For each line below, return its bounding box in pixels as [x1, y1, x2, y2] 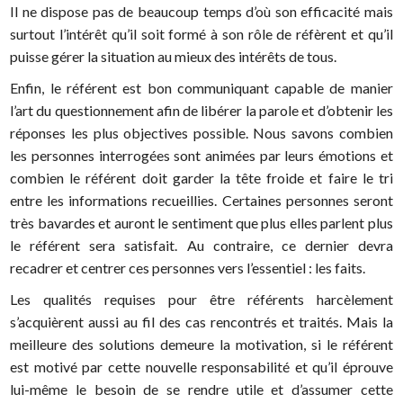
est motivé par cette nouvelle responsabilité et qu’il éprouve [10, 358, 393, 376]
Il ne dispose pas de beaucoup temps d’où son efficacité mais [10, 3, 393, 21]
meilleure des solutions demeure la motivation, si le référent [10, 336, 393, 354]
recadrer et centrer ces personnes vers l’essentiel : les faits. [10, 259, 369, 277]
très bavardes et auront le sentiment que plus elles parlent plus [10, 214, 393, 232]
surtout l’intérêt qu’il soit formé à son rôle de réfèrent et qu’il [10, 25, 393, 43]
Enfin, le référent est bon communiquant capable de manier [10, 79, 393, 97]
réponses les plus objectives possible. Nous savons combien [10, 124, 393, 142]
